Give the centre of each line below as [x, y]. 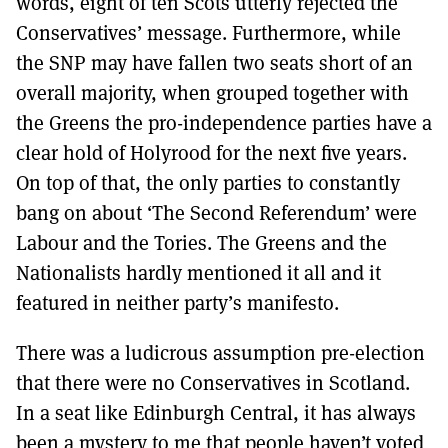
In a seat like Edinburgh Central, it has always [216, 412]
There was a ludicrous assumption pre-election [220, 352]
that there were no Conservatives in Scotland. [213, 382]
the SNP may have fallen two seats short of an [214, 62]
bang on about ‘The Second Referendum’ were [216, 212]
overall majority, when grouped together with [212, 92]
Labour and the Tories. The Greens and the [201, 242]
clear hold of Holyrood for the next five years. [211, 152]
